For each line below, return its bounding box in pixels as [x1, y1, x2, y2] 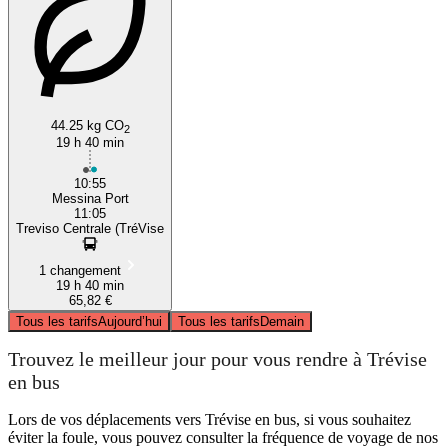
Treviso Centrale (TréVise [16, 220, 164, 236]
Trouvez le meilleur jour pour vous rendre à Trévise [8, 348, 427, 371]
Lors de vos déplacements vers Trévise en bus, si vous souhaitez [8, 410, 411, 428]
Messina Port [51, 190, 129, 206]
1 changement [39, 262, 121, 278]
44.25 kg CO [50, 117, 124, 133]
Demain [260, 313, 304, 329]
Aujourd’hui [98, 313, 162, 329]
